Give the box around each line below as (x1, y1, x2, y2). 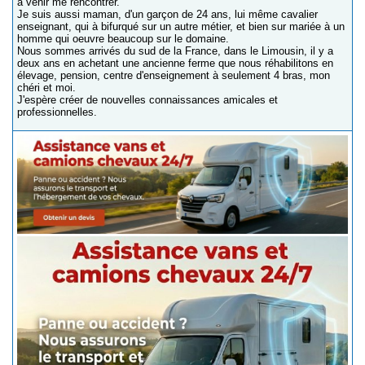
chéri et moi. (17, 81, 76, 94)
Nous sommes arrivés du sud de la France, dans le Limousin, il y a (17, 45, 333, 57)
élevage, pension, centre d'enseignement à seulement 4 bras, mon (17, 69, 330, 81)
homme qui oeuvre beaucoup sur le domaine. (17, 33, 229, 45)
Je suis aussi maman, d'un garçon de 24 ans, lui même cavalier (17, 8, 318, 20)
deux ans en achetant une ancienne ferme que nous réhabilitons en (17, 57, 333, 69)
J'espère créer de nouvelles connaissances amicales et (17, 94, 278, 106)
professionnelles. (17, 106, 97, 118)
